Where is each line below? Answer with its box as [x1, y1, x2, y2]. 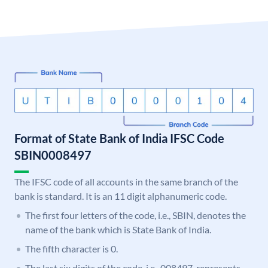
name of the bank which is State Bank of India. [25, 224, 211, 236]
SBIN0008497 [14, 148, 92, 163]
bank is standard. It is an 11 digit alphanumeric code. [14, 190, 227, 202]
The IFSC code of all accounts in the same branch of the [14, 176, 238, 188]
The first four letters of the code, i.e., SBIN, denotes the [25, 209, 246, 221]
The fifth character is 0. [25, 243, 118, 255]
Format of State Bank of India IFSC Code [14, 131, 224, 146]
